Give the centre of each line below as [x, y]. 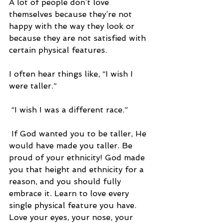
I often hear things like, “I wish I [72, 74]
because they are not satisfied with [79, 38]
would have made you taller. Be [72, 146]
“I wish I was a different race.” [70, 110]
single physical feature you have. [74, 206]
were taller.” [33, 86]
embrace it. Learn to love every [70, 194]
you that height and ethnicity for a [78, 170]
